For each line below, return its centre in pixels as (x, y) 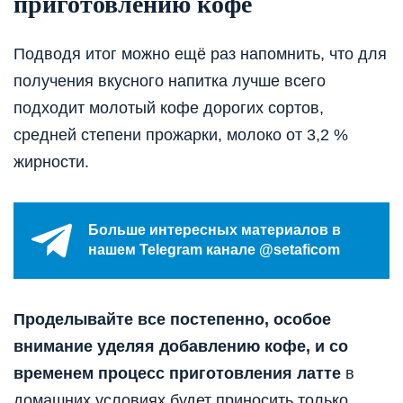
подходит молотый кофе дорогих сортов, (169, 107)
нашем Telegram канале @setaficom (214, 250)
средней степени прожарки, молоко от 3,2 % (181, 134)
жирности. (51, 161)
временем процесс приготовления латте (177, 373)
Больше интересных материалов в (215, 230)
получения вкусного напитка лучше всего (170, 81)
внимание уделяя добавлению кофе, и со (181, 346)
